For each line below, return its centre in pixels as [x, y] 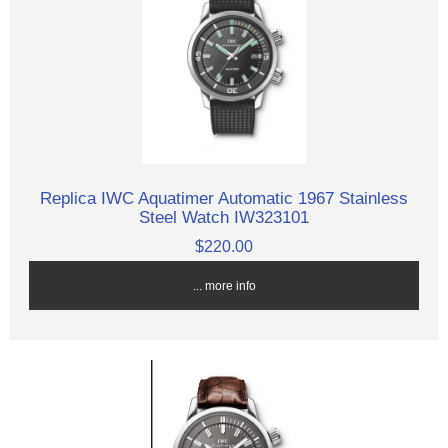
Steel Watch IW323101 [224, 216]
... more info [224, 285]
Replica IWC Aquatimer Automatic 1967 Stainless [224, 197]
